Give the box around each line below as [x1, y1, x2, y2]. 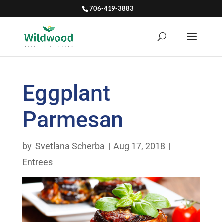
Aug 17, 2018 [113, 141, 165, 151]
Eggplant [22, 80, 110, 106]
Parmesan [22, 107, 123, 133]
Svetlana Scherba [35, 141, 105, 151]
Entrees [22, 157, 53, 167]
